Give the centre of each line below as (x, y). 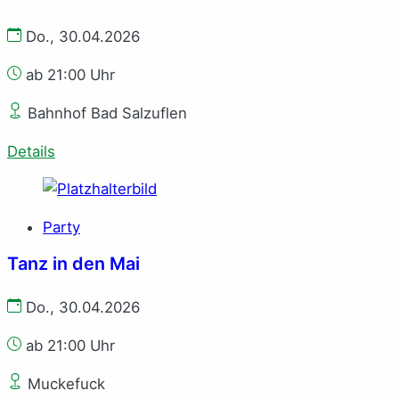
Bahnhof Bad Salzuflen (105, 113)
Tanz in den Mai (73, 263)
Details (31, 151)
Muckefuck (64, 383)
